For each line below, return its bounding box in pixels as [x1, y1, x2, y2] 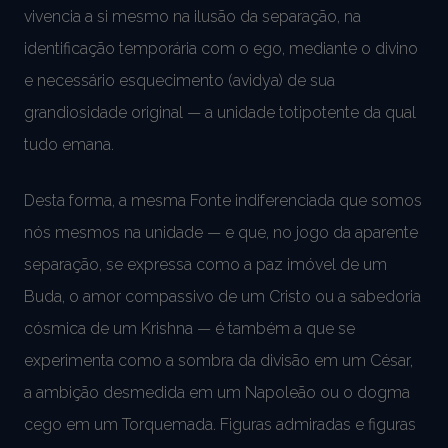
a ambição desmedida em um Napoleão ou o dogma [24, 382, 410, 402]
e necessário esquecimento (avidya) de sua [24, 70, 335, 90]
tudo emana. [24, 134, 114, 154]
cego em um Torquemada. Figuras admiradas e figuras [24, 414, 416, 434]
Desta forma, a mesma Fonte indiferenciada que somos [24, 190, 422, 210]
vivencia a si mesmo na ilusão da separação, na [24, 6, 361, 26]
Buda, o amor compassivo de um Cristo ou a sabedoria [24, 286, 421, 306]
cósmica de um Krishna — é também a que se [24, 318, 355, 338]
